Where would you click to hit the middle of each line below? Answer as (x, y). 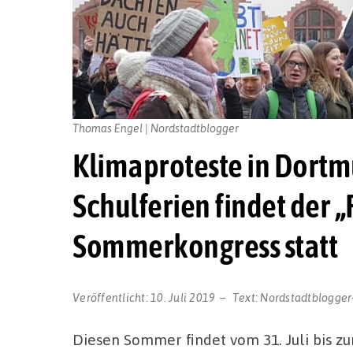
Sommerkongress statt (205, 246)
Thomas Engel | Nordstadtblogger (156, 127)
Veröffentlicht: (111, 297)
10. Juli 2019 (183, 297)
